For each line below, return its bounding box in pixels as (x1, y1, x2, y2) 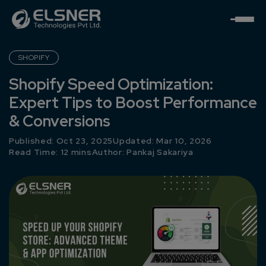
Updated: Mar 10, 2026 (113, 135, 212, 146)
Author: (91, 147, 127, 157)
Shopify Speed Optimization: (9, 74, 213, 94)
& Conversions (9, 111, 110, 131)
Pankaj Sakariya (126, 147, 194, 157)
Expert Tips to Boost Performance (9, 93, 257, 113)
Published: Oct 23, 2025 (9, 135, 113, 146)
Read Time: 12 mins (9, 147, 92, 157)
